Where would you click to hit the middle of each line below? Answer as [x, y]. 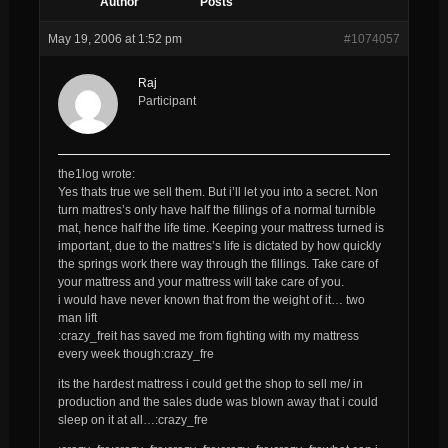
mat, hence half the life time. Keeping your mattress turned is [220, 227]
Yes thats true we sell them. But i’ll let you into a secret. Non [217, 191]
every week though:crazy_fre [135, 353]
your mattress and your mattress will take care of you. [200, 281]
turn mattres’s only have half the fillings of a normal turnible [216, 209]
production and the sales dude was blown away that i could [217, 401]
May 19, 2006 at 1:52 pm [114, 38]
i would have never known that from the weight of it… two [211, 299]
